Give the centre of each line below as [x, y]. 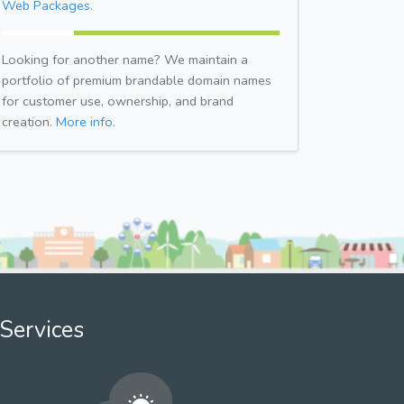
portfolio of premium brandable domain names [137, 80]
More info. [86, 121]
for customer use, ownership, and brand [118, 101]
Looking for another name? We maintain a [125, 59]
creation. [29, 121]
